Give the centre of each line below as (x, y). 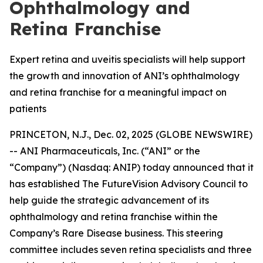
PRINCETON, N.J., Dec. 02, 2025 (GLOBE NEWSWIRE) (131, 134)
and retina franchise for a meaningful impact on (118, 92)
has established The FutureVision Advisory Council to (129, 184)
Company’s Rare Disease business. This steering (116, 233)
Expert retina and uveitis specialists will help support (127, 59)
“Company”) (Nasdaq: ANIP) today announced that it (131, 167)
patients (28, 109)
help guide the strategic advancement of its (109, 200)
